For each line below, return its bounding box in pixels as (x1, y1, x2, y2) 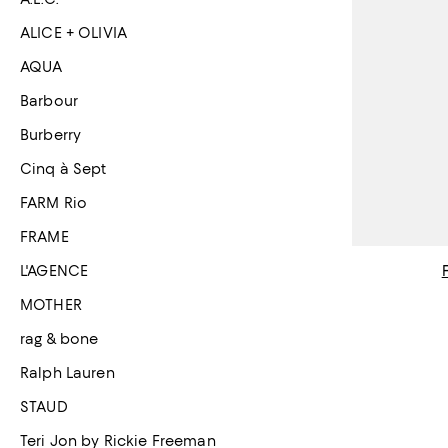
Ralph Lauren (20, 364, 115, 382)
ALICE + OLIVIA (20, 24, 127, 42)
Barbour (20, 92, 78, 110)
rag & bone (20, 330, 99, 348)
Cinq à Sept (20, 160, 107, 178)
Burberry (20, 126, 82, 144)
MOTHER (20, 296, 82, 314)
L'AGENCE (20, 262, 89, 280)
